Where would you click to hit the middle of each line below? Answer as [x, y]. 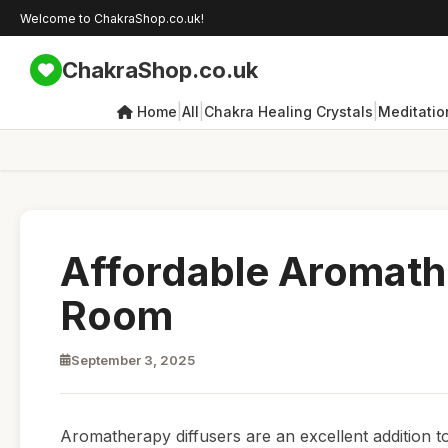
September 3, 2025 [133, 360]
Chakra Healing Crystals [288, 111]
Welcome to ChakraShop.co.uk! [112, 18]
